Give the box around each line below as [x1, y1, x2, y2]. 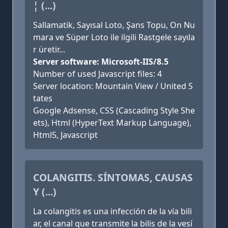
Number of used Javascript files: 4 [33, 68, 162, 79]
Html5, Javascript [33, 129, 98, 140]
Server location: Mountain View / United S [33, 80, 193, 92]
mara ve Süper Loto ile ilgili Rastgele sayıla [33, 32, 195, 43]
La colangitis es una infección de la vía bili [33, 206, 192, 217]
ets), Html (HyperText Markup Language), [33, 117, 191, 128]
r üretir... [33, 44, 65, 55]
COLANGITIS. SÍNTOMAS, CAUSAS [33, 170, 193, 184]
